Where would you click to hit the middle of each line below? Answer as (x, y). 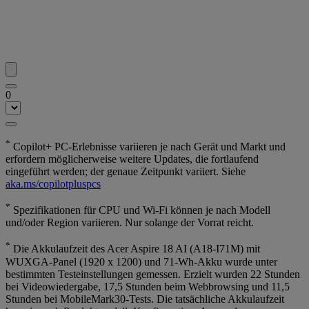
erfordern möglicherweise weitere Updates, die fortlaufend (132, 159)
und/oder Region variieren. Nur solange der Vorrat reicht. (130, 223)
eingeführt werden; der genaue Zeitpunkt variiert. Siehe (126, 171)
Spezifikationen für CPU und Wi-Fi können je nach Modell (140, 210)
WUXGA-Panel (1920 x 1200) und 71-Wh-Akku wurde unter (141, 261)
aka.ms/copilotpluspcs (53, 183)
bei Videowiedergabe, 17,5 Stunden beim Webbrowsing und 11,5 (148, 286)
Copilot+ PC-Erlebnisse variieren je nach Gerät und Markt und (148, 146)
